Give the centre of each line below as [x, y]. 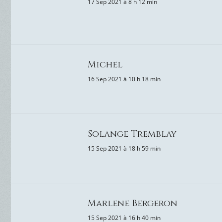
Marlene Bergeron [133, 203]
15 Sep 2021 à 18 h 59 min [124, 148]
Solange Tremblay [132, 134]
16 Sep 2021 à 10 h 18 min [124, 79]
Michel [105, 65]
